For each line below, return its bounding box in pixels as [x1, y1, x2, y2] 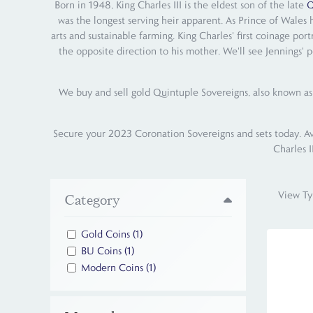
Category [64, 191, 120, 210]
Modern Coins [81, 261, 146, 275]
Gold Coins [81, 228, 133, 241]
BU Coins [81, 245, 124, 258]
